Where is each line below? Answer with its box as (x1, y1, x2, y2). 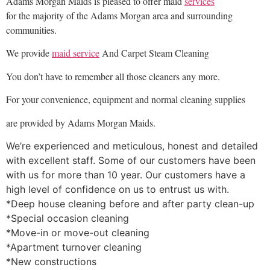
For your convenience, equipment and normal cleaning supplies (6, 93, 245, 106)
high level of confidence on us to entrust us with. (6, 183, 229, 195)
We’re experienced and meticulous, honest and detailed (6, 139, 258, 152)
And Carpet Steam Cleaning (99, 46, 209, 60)
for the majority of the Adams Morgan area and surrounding (6, 9, 233, 22)
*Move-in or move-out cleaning (6, 226, 149, 239)
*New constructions (6, 255, 96, 268)
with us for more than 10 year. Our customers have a (6, 168, 245, 181)
